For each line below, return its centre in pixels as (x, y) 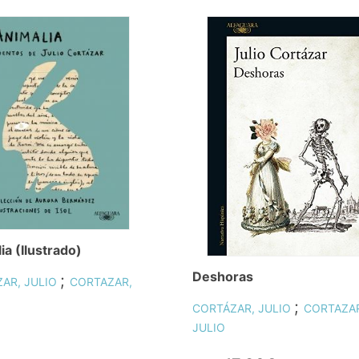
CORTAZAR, (101, 281)
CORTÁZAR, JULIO (243, 308)
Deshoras (223, 276)
